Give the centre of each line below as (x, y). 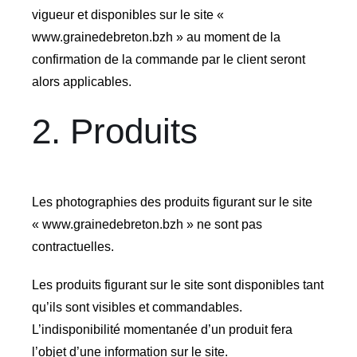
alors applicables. (81, 82)
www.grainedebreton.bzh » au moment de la (156, 37)
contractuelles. (73, 247)
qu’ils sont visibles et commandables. (137, 308)
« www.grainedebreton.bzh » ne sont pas (147, 225)
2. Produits (114, 131)
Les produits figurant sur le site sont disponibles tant (177, 285)
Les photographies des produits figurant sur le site (172, 202)
